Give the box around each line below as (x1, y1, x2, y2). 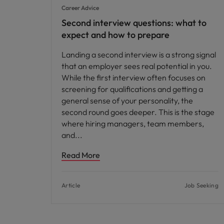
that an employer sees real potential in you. (61, 61, 212, 71)
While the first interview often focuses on (61, 72, 205, 83)
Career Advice (61, 4, 99, 12)
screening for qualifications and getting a (61, 84, 203, 94)
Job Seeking (184, 181, 218, 189)
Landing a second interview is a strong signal (61, 49, 216, 60)
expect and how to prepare (61, 29, 169, 41)
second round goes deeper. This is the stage (61, 107, 214, 117)
